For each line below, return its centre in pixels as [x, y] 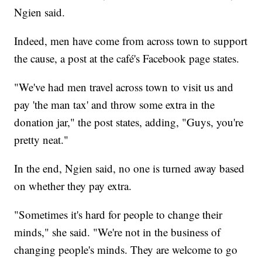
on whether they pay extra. [73, 186]
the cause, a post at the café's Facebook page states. [127, 58]
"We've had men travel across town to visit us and [124, 87]
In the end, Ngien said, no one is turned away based [130, 168]
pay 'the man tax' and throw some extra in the [115, 105]
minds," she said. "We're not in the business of [118, 232]
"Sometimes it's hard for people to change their [118, 215]
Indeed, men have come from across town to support [131, 41]
